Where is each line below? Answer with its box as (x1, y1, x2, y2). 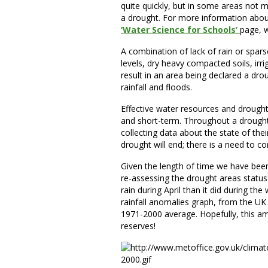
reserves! (121, 220, 156, 232)
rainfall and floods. (121, 81, 192, 93)
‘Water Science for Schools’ (121, 24, 240, 35)
